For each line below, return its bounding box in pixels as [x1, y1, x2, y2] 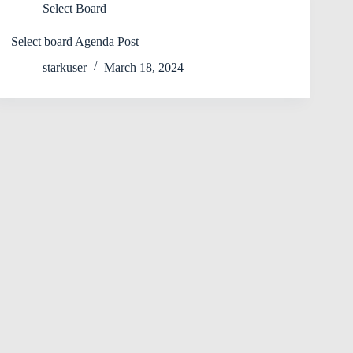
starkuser [43, 60, 87, 74]
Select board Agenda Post [11, 35, 139, 48]
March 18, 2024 [104, 60, 184, 74]
